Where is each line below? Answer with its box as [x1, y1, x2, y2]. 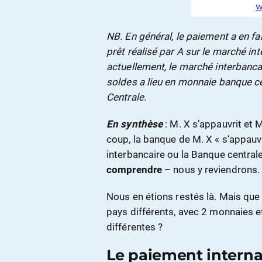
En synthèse [106, 118, 163, 130]
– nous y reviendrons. [162, 164, 260, 175]
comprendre [106, 164, 162, 175]
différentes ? [106, 221, 163, 233]
